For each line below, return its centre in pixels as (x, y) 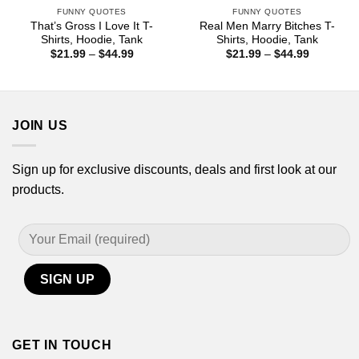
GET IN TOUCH (62, 345)
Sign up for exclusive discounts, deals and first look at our (174, 169)
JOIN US (40, 126)
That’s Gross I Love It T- (92, 26)
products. (38, 189)
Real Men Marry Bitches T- (267, 26)
